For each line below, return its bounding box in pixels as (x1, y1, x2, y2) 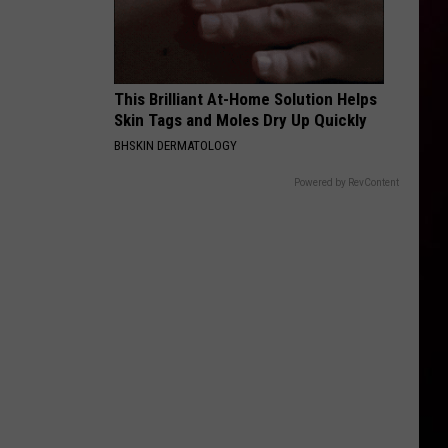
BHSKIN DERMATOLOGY (114, 138, 237, 153)
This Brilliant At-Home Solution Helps (114, 89, 377, 109)
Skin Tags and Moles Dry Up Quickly (114, 110, 367, 130)
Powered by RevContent (294, 177, 399, 188)
